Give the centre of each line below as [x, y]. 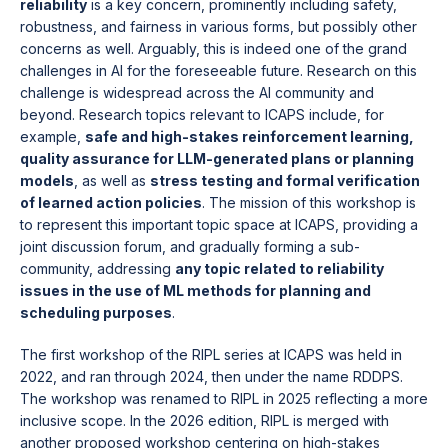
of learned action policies [111, 202]
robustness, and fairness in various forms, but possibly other [218, 26]
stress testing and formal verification [285, 180]
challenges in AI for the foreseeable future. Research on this [218, 70]
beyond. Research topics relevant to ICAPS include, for [202, 114]
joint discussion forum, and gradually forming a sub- [190, 246]
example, [52, 136]
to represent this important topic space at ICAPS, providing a [219, 224]
